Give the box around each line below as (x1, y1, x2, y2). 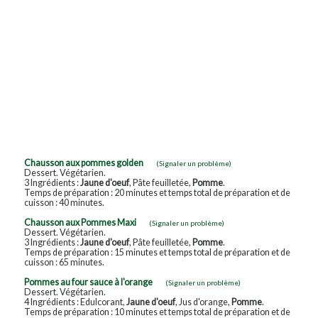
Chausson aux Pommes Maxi (23, 216, 136, 228)
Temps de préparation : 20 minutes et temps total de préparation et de (23, 187, 290, 198)
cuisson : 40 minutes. (23, 197, 104, 208)
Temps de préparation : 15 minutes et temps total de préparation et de (23, 246, 290, 258)
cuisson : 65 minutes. (23, 256, 104, 268)
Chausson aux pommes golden (23, 157, 143, 168)
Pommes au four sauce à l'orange (23, 276, 153, 287)
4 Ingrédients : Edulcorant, (23, 296, 126, 307)
